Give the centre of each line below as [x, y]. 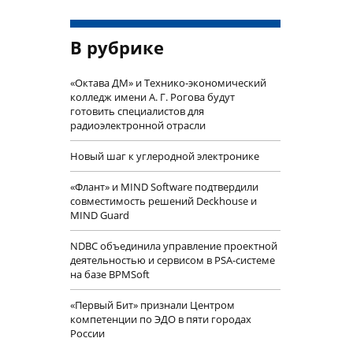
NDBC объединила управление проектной [173, 246]
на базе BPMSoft [110, 275]
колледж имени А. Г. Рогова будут [152, 97]
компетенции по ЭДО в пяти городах [160, 320]
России [87, 334]
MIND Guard [99, 216]
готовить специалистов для [137, 111]
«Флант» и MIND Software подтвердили [164, 187]
